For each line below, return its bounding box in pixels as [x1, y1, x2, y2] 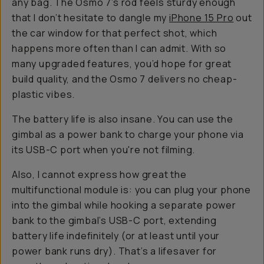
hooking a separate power [108, 199, 236, 212]
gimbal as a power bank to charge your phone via [12, 128, 244, 141]
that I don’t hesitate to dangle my [12, 11, 170, 24]
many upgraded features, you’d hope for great [12, 57, 232, 70]
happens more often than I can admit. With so [12, 42, 227, 55]
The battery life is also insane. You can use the [12, 113, 233, 126]
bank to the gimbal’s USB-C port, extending [12, 214, 217, 227]
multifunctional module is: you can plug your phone [12, 183, 251, 196]
